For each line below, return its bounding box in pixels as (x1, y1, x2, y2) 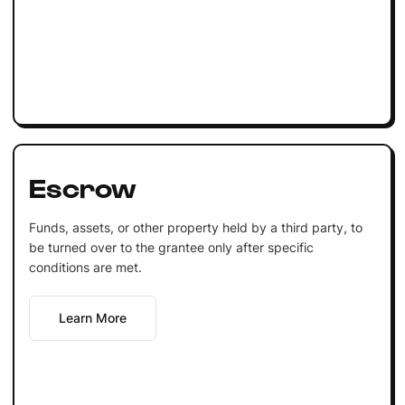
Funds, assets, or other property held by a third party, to (28, 219, 363, 235)
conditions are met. (28, 259, 142, 275)
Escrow (28, 169, 137, 202)
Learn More (58, 309, 127, 325)
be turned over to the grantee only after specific (28, 239, 314, 255)
